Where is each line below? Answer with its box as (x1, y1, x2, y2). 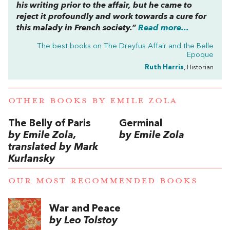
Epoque (187, 51, 214, 60)
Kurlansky (8, 154, 55, 164)
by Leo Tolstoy (49, 215, 118, 226)
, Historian (184, 64, 214, 71)
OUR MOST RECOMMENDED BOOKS (8, 175, 198, 186)
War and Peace (49, 203, 121, 214)
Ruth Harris (145, 64, 184, 71)
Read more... (138, 24, 189, 33)
